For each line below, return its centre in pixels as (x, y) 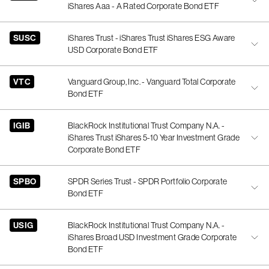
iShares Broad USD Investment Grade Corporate (153, 237)
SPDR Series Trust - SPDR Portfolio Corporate (148, 181)
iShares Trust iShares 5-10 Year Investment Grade (154, 138)
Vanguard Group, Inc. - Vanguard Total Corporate (152, 82)
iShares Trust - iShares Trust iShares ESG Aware (152, 38)
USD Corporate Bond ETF (113, 50)
